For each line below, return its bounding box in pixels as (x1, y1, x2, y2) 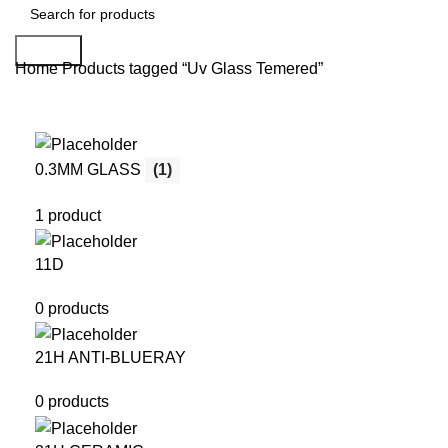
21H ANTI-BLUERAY (35, 349, 186, 367)
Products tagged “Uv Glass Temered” (62, 59, 323, 77)
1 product (35, 206, 101, 224)
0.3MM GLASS (35, 160, 145, 178)
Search (23, 41, 74, 59)
